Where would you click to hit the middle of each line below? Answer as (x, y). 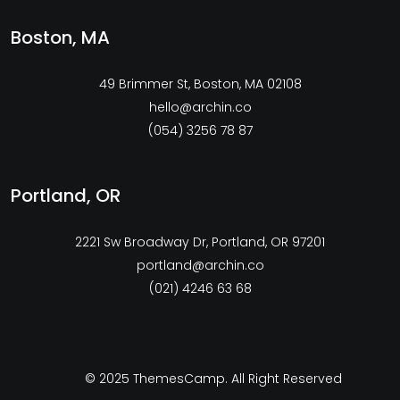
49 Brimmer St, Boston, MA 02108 (200, 83)
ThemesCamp (179, 378)
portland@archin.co (200, 265)
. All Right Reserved (283, 378)
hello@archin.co (200, 107)
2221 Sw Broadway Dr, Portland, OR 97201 (200, 242)
